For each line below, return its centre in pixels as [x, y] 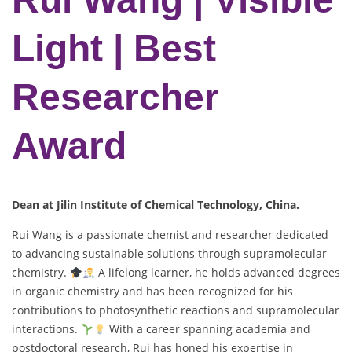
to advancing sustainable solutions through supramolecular [169, 254]
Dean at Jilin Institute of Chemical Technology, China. [156, 205]
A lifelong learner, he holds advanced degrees [217, 273]
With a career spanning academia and [208, 329]
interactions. [46, 329]
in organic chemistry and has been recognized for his [152, 291]
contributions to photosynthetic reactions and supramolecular [176, 310]
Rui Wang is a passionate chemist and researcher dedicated [170, 235]
